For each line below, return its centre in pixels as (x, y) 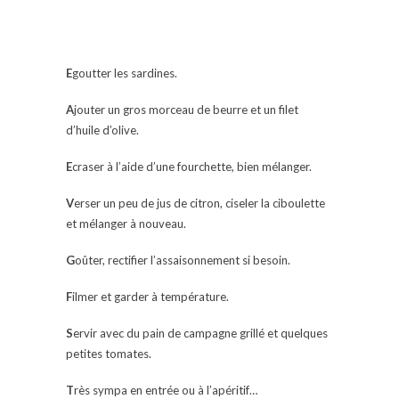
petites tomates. (109, 354)
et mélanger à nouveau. (126, 224)
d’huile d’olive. (102, 130)
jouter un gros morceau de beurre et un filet (186, 110)
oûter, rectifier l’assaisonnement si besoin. (183, 261)
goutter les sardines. (125, 73)
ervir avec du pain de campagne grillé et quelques (200, 334)
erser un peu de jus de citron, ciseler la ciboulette (199, 204)
